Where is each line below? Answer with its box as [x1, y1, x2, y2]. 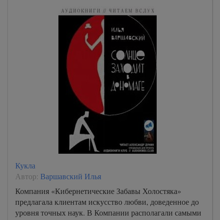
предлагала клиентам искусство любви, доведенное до [15, 196, 199, 207]
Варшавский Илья [40, 170, 101, 181]
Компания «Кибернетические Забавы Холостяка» [15, 185, 181, 196]
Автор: [15, 170, 40, 181]
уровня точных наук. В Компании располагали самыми [15, 207, 201, 218]
